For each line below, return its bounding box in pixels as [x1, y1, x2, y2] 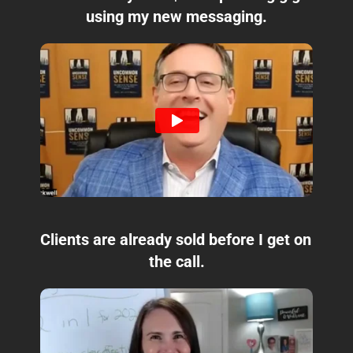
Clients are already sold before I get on [39, 230, 311, 250]
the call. [148, 252, 205, 272]
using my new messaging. [86, 7, 267, 27]
